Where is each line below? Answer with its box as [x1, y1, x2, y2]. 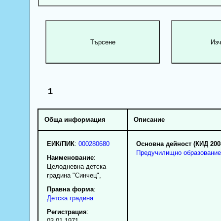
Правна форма [46, 185, 94, 193]
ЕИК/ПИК [46, 140, 74, 147]
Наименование [46, 153, 94, 161]
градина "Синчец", [46, 171, 101, 179]
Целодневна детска [46, 162, 106, 170]
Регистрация [46, 208, 87, 216]
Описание [133, 115, 165, 123]
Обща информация [44, 115, 106, 123]
